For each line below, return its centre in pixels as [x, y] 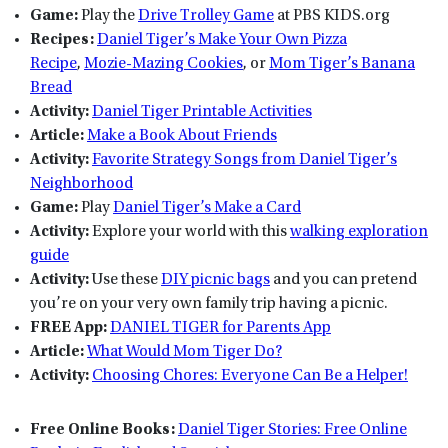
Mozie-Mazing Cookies [163, 64]
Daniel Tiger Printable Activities [202, 112]
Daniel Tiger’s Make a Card [207, 208]
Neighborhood [81, 184]
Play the [109, 16]
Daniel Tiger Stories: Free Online [292, 430]
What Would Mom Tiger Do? [184, 352]
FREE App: [68, 328]
